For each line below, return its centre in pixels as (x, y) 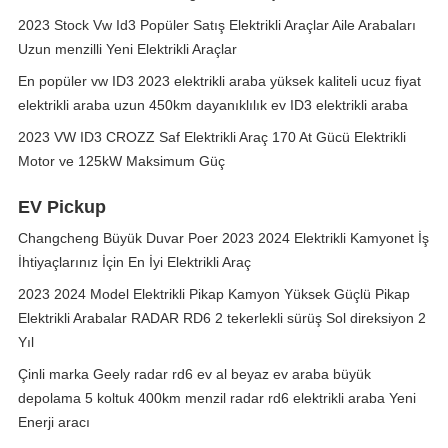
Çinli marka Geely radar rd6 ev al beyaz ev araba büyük (194, 374)
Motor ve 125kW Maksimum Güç (121, 161)
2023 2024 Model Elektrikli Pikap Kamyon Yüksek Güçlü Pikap (214, 294)
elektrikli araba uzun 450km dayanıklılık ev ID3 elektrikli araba (213, 105)
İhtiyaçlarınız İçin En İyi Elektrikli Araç (134, 262)
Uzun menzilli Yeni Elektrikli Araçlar (127, 49)
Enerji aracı (54, 422)
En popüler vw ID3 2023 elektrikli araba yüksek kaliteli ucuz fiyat (219, 81)
